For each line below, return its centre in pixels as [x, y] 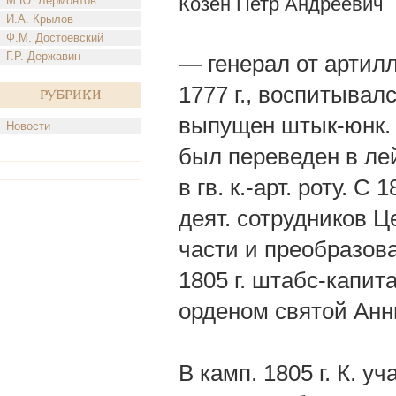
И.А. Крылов [40, 19]
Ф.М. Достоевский [55, 38]
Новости [28, 126]
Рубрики [71, 95]
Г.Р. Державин [43, 56]
